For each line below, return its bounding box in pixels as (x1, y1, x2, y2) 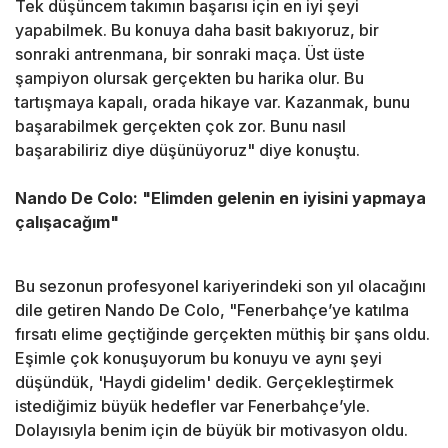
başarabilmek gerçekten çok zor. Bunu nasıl (15, 116, 346, 137)
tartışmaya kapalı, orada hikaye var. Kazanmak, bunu (15, 92, 410, 113)
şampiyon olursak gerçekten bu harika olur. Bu (15, 68, 364, 89)
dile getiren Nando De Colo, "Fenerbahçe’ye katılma (15, 300, 409, 321)
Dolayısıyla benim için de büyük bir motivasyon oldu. (15, 420, 408, 441)
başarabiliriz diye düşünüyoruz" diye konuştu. (15, 140, 360, 161)
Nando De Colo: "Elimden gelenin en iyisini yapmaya (15, 188, 426, 209)
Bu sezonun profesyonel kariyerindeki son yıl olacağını (15, 276, 426, 297)
